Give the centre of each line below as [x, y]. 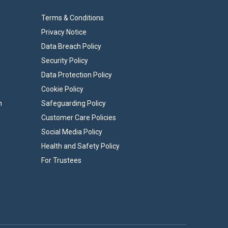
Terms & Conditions [73, 18]
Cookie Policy [62, 89]
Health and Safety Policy [80, 146]
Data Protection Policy [77, 75]
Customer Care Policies [79, 118]
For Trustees [61, 160]
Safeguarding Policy [74, 103]
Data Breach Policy [71, 46]
